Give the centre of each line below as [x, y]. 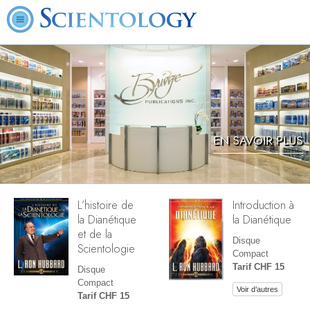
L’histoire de [106, 204]
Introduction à [263, 204]
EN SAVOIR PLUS [258, 140]
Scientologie [106, 248]
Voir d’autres [257, 290]
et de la [95, 234]
